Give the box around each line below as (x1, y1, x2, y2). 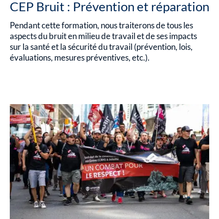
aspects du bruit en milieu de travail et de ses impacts (10, 31, 197, 42)
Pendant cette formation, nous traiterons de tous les (10, 20, 193, 31)
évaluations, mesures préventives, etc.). (10, 52, 150, 63)
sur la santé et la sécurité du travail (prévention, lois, (10, 42, 193, 52)
